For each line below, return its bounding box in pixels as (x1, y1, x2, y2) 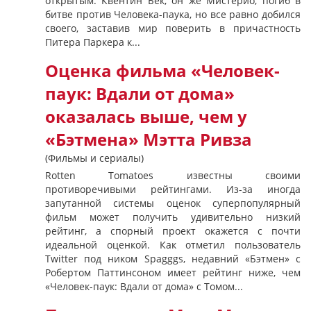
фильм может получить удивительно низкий (45, 210, 301, 224)
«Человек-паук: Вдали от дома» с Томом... (45, 280, 243, 293)
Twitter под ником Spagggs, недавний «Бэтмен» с (45, 252, 301, 265)
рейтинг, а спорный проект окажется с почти (45, 224, 301, 237)
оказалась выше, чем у (45, 106, 247, 128)
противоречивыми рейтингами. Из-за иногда (45, 183, 301, 196)
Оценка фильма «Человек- (45, 60, 280, 82)
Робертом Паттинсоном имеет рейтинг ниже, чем (45, 266, 301, 279)
